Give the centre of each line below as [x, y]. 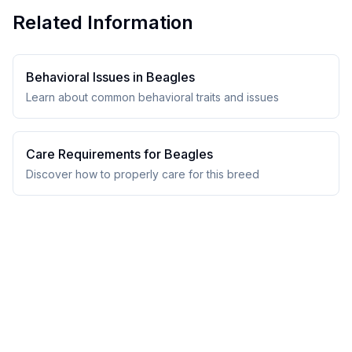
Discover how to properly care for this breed [143, 174]
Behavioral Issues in [86, 77]
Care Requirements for [95, 154]
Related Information [103, 22]
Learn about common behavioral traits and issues [152, 97]
